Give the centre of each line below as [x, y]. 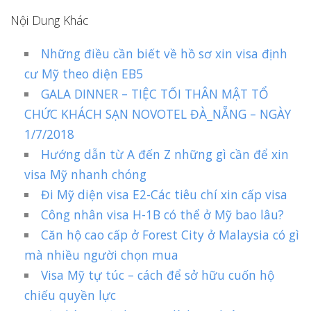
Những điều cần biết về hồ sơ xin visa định [165, 54]
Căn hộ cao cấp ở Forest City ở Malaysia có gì [170, 235]
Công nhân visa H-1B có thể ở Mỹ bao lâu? [163, 215]
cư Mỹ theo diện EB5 [84, 74]
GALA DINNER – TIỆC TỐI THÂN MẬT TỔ [155, 94]
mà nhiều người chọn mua [101, 255]
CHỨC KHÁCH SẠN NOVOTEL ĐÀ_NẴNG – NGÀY [158, 114]
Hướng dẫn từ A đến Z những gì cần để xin [165, 154]
